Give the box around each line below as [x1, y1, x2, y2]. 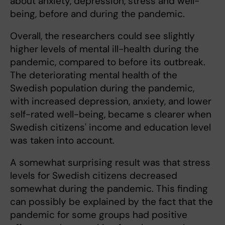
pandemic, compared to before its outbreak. [10, 56, 205, 69]
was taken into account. [10, 134, 115, 147]
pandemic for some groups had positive [10, 208, 187, 221]
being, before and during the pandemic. [10, 8, 185, 21]
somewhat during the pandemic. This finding [10, 182, 208, 195]
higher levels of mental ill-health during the [10, 43, 199, 56]
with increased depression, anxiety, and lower [10, 95, 211, 108]
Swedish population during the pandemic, [10, 82, 194, 95]
